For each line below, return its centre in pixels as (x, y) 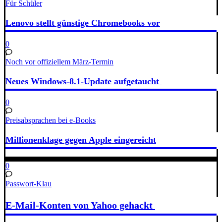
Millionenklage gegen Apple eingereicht (81, 140)
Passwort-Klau (28, 183)
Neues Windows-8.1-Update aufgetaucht (83, 82)
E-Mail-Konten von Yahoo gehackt (80, 205)
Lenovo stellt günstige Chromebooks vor (83, 23)
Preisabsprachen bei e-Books (51, 120)
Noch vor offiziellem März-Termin (59, 62)
